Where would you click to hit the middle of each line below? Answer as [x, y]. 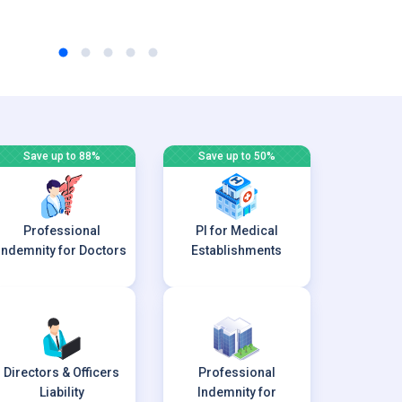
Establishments [237, 250]
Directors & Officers [62, 372]
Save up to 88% [61, 156]
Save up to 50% [236, 156]
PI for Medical [236, 231]
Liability [61, 392]
